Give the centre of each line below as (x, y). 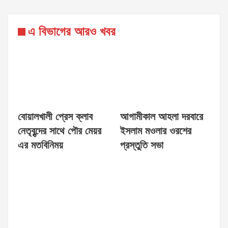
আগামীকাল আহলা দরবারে (162, 117)
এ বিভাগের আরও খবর (72, 32)
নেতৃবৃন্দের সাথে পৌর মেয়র (60, 132)
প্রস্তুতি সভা (142, 146)
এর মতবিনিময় (40, 146)
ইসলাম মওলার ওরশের (156, 132)
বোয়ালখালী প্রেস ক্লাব (55, 117)
